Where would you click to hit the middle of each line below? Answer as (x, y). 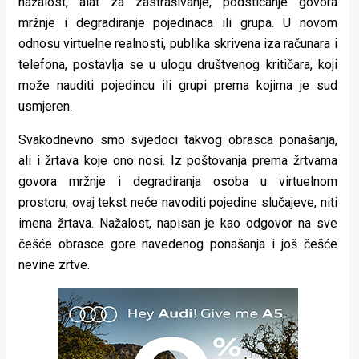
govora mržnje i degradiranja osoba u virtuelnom (178, 181)
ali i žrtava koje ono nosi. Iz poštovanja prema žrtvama (178, 160)
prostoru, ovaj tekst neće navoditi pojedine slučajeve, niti (178, 202)
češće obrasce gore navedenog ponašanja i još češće (178, 244)
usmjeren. (45, 106)
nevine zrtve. (54, 264)
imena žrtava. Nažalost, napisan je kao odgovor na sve (178, 223)
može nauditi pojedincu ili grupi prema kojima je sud (178, 85)
